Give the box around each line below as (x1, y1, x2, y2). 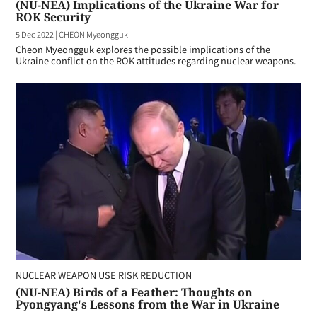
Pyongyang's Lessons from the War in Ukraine (16, 296, 279, 312)
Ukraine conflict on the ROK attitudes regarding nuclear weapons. (16, 54, 296, 67)
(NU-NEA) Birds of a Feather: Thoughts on (16, 284, 253, 300)
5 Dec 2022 (16, 28, 54, 40)
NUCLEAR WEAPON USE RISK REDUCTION (16, 268, 192, 282)
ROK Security (16, 9, 91, 25)
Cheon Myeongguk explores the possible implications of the (16, 42, 270, 56)
